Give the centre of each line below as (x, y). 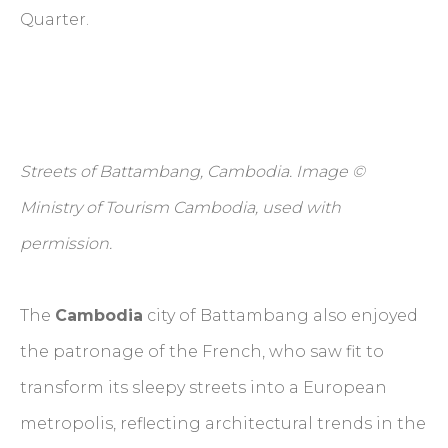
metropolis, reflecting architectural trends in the (223, 424)
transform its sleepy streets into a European (203, 388)
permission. (66, 244)
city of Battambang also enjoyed (280, 316)
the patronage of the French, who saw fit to (202, 352)
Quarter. (56, 20)
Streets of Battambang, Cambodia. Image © (192, 172)
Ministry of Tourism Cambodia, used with (180, 208)
